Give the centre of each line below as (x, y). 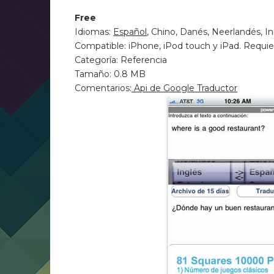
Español (130, 32)
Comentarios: (103, 88)
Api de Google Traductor (185, 88)
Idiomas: (94, 32)
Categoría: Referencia (121, 60)
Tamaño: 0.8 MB (110, 74)
